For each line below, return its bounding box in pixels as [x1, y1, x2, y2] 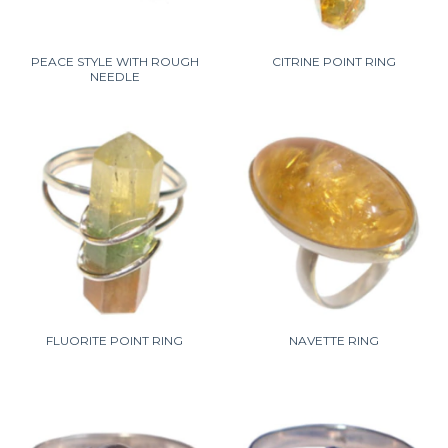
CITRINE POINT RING [271, 54, 396, 69]
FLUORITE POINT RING [46, 333, 183, 348]
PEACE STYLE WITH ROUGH [30, 54, 199, 69]
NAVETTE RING [288, 333, 379, 348]
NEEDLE [89, 69, 140, 84]
